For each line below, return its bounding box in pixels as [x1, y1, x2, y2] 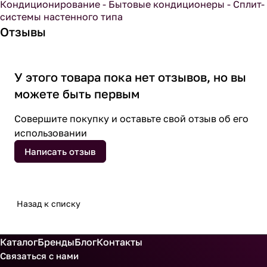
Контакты [97, 236, 142, 248]
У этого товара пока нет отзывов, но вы [14, 70, 246, 84]
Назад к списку [17, 198, 80, 209]
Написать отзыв [24, 145, 96, 157]
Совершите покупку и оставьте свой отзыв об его [14, 113, 249, 125]
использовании [14, 127, 87, 139]
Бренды [38, 236, 74, 248]
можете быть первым [14, 86, 139, 101]
